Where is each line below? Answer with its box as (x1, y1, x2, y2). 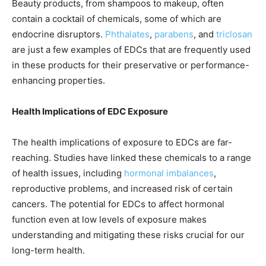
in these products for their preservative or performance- (12, 59, 249, 71)
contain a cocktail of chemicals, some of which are (12, 13, 221, 25)
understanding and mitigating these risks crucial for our (12, 229, 245, 241)
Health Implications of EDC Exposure (12, 106, 168, 118)
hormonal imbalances (124, 167, 214, 179)
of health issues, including (12, 167, 124, 179)
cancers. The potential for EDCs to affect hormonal (12, 198, 224, 210)
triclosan (214, 28, 252, 40)
